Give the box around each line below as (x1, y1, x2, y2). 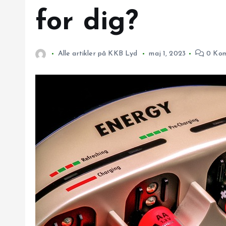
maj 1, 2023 (149, 50, 186, 58)
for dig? (35, 9, 139, 36)
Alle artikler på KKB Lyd (58, 50, 138, 58)
